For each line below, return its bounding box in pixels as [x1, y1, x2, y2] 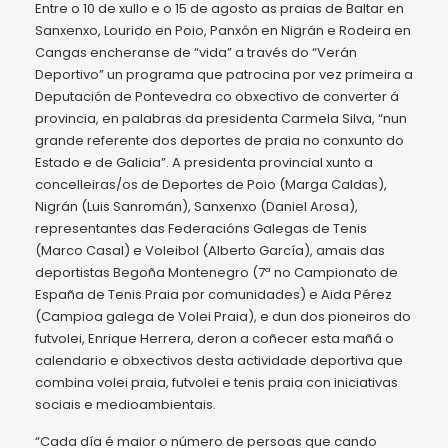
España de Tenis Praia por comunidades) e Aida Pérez [35, 285, 392, 305]
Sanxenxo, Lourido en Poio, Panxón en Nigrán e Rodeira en [35, 21, 411, 41]
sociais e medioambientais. [35, 395, 216, 415]
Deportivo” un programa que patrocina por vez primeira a [35, 65, 413, 85]
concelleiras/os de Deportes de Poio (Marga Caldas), [35, 175, 387, 195]
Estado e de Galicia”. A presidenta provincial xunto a [35, 153, 373, 173]
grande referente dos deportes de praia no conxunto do [35, 131, 404, 151]
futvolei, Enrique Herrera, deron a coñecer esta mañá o [35, 329, 394, 349]
